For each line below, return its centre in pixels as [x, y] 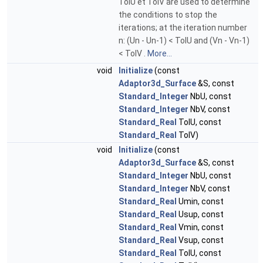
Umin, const [200, 202]
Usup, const [200, 215]
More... [160, 54]
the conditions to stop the [168, 15]
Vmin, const [200, 227]
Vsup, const [200, 240]
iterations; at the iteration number [183, 28]
